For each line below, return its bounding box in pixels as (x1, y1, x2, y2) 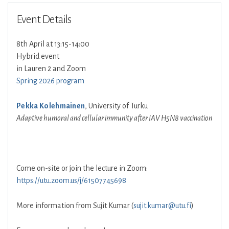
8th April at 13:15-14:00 (16, 40, 89, 48)
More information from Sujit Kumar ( (16, 201, 133, 210)
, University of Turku (85, 102, 148, 110)
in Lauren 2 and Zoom (16, 64, 86, 73)
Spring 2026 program (16, 77, 84, 85)
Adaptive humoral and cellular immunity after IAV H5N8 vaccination (16, 114, 212, 122)
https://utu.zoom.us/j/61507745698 (16, 176, 126, 185)
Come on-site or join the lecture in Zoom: (16, 164, 148, 172)
